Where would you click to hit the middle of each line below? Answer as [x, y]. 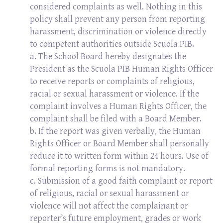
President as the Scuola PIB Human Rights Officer [121, 69]
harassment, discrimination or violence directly [118, 32]
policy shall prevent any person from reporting [117, 19]
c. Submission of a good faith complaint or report [121, 181]
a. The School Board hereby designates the [108, 56]
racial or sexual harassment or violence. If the [114, 94]
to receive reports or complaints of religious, [112, 81]
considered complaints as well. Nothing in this [116, 7]
